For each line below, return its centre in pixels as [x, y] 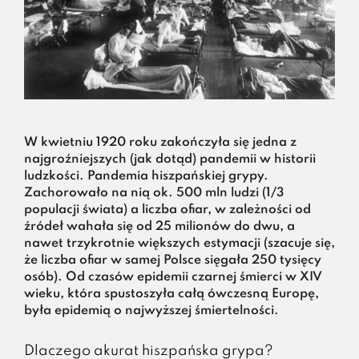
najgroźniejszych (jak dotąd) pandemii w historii [169, 159]
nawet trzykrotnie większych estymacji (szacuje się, [179, 243]
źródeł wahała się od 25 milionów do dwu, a [159, 226]
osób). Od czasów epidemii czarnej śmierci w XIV [173, 277]
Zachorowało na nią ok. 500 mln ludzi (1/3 [153, 193]
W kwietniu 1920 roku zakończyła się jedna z [160, 142]
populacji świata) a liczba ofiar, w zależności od [167, 210]
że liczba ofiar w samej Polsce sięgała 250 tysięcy [172, 260]
